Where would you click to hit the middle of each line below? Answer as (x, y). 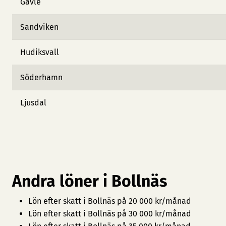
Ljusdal (33, 103)
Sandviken (39, 27)
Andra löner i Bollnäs (90, 181)
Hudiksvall (40, 52)
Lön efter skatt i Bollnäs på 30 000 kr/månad (110, 214)
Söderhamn (41, 77)
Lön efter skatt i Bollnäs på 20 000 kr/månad (110, 201)
